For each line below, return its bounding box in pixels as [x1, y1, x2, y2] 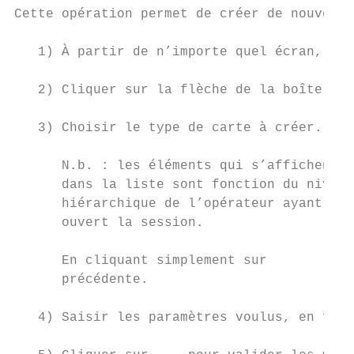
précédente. [14, 273, 149, 287]
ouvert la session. [14, 216, 204, 230]
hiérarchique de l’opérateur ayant [14, 197, 322, 211]
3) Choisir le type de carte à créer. [14, 121, 322, 135]
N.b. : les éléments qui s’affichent [14, 159, 338, 173]
